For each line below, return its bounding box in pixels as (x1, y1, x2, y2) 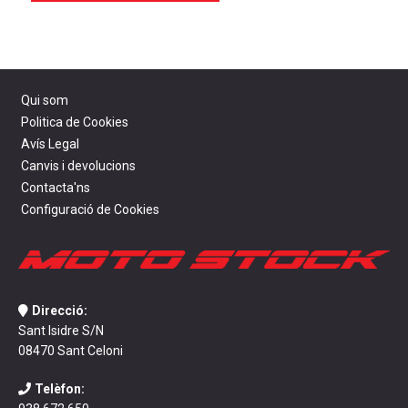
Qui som (21, 93, 68, 107)
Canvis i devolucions (21, 158, 136, 173)
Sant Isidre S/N (18, 322, 104, 338)
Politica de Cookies (21, 115, 128, 129)
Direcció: (32, 302, 87, 318)
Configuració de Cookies (21, 202, 159, 217)
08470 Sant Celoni (18, 342, 123, 358)
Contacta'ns (21, 180, 90, 195)
